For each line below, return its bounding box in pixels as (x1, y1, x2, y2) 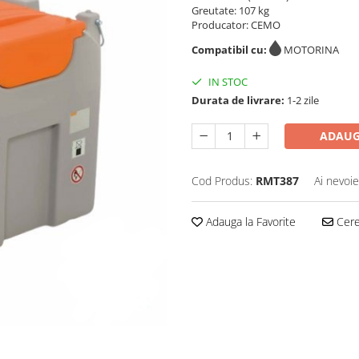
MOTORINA (281, 42, 341, 58)
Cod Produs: (192, 173, 252, 188)
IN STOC (206, 75, 248, 89)
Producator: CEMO (192, 18, 280, 32)
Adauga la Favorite (203, 214, 296, 229)
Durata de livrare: (192, 93, 284, 107)
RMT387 (256, 173, 299, 188)
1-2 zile (284, 93, 319, 107)
